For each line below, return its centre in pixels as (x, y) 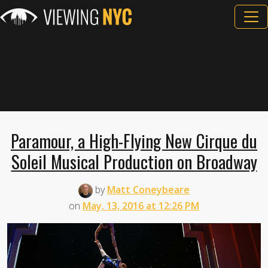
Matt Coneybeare (148, 190)
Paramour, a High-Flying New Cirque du (134, 141)
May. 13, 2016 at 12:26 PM (141, 205)
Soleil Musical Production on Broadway (134, 162)
